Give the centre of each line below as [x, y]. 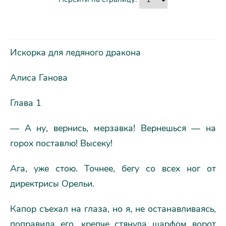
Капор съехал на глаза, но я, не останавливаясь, [113, 209]
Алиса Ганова [39, 78]
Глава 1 [26, 103]
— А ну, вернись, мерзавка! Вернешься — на [113, 128]
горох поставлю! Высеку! [61, 143]
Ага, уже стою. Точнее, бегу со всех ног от [113, 168]
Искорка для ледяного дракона [75, 52]
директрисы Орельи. [52, 184]
